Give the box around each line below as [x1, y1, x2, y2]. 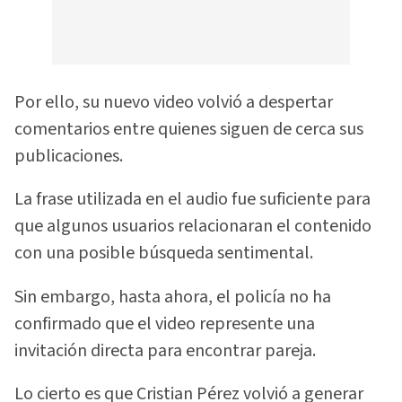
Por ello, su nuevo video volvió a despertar [14, 89, 333, 115]
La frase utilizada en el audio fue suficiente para [14, 187, 371, 213]
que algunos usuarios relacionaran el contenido [14, 214, 371, 240]
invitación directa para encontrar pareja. [14, 337, 316, 363]
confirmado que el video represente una [14, 310, 315, 336]
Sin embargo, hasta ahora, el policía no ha [14, 284, 331, 310]
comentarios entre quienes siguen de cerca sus [14, 116, 363, 142]
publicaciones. [14, 143, 123, 169]
